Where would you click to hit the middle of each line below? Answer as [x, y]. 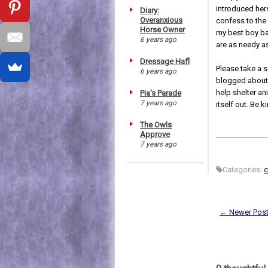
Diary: [150, 10]
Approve [155, 134]
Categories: [243, 170]
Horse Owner [162, 29]
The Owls [156, 124]
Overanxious [161, 20]
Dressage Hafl [165, 61]
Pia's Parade [161, 93]
